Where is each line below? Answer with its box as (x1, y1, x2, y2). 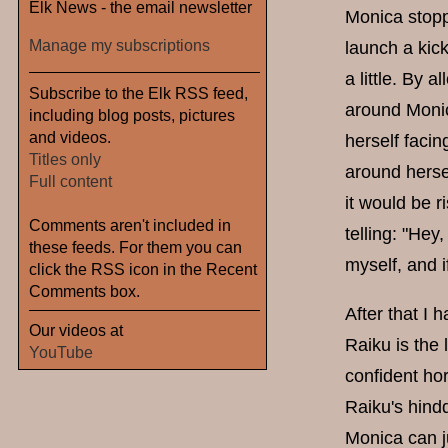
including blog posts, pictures (29, 105, 235, 124)
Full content (29, 171, 112, 190)
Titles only (29, 149, 101, 168)
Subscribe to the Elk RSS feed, (29, 83, 248, 102)
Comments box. (29, 281, 140, 300)
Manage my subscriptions (29, 36, 210, 55)
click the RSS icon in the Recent (29, 259, 257, 278)
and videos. (29, 127, 111, 146)
